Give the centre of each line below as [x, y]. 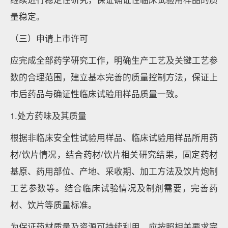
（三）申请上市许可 [49, 38]
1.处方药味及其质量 [48, 116]
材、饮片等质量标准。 [53, 205]
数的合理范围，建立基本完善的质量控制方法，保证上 [114, 77]
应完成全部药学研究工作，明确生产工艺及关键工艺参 [114, 60]
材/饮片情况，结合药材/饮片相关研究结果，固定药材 [114, 154]
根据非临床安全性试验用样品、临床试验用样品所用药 [114, 137]
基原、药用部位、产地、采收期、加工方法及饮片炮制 [114, 171]
